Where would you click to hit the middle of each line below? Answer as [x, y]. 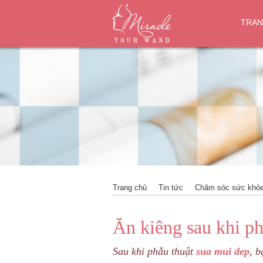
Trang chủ [130, 187]
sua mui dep [223, 251]
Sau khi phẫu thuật [154, 251]
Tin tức [171, 187]
